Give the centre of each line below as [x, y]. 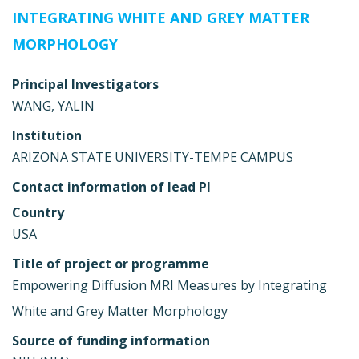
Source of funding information [111, 340]
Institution [47, 135]
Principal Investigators [85, 84]
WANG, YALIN [53, 105]
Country [38, 212]
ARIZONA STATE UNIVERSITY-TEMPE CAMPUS [153, 157]
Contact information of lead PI [111, 186]
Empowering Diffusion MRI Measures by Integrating [169, 285]
